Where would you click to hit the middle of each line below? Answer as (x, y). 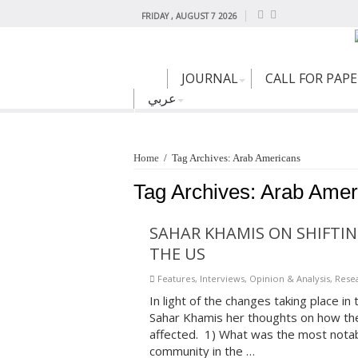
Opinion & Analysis (290, 279)
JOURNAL (210, 79)
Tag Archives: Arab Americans (236, 158)
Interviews (222, 279)
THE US (177, 254)
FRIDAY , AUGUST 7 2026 (189, 16)
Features (176, 279)
